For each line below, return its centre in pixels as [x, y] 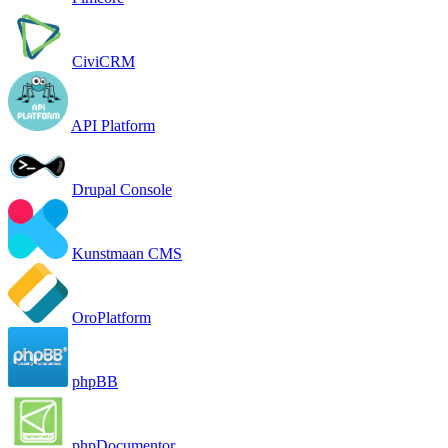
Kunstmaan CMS [127, 253]
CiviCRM [103, 61]
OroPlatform [111, 317]
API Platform [113, 125]
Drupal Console [122, 189]
